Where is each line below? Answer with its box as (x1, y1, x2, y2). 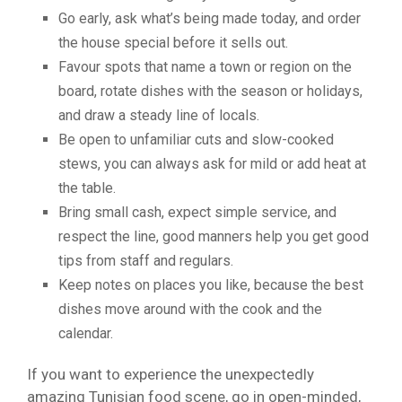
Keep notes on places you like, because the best (58, 275, 363, 293)
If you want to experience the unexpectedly (27, 364, 314, 383)
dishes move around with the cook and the (58, 300, 322, 318)
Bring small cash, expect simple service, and (58, 203, 336, 221)
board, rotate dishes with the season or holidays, (58, 82, 363, 100)
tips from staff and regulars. (58, 251, 233, 269)
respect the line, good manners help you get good (58, 227, 369, 245)
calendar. (58, 324, 113, 342)
